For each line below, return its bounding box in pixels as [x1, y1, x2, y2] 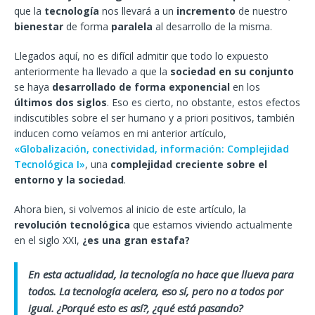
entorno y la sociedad [14, 173, 124, 187]
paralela [111, 20, 153, 34]
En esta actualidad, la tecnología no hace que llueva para [28, 267, 293, 282]
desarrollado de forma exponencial [52, 80, 230, 94]
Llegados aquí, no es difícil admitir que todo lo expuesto [14, 49, 269, 63]
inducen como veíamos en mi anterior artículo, [14, 127, 226, 141]
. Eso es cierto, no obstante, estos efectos [107, 96, 300, 110]
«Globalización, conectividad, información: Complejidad [14, 142, 289, 156]
